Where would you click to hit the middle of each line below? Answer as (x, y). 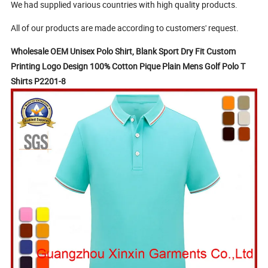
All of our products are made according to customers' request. (125, 28)
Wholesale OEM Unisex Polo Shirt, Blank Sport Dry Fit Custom (124, 51)
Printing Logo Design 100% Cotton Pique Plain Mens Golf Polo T (128, 66)
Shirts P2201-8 (39, 81)
